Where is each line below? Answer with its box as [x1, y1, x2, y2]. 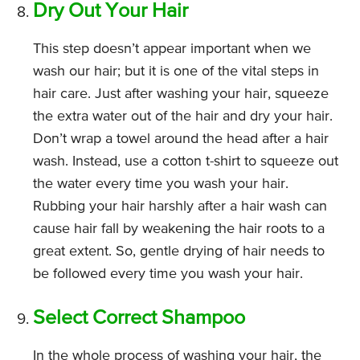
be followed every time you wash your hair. [33, 267, 303, 282]
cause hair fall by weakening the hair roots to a [33, 222, 325, 237]
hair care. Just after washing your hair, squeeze [33, 87, 329, 102]
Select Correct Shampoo [33, 309, 245, 329]
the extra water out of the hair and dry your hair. [33, 109, 333, 125]
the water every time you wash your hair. [33, 177, 288, 192]
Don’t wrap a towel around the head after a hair [33, 132, 329, 147]
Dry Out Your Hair [33, 2, 188, 22]
